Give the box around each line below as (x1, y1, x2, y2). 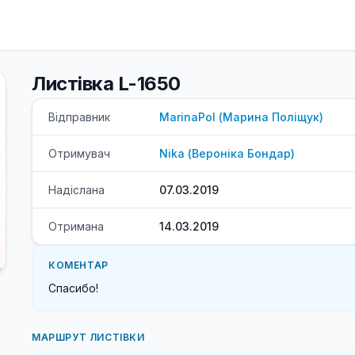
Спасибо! (48, 281, 98, 295)
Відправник (48, 110, 110, 124)
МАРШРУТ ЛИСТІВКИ (32, 331, 145, 343)
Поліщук (272, 110, 319, 124)
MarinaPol (159, 110, 216, 124)
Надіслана (48, 183, 105, 197)
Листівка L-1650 (32, 72, 181, 95)
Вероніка (192, 147, 244, 160)
